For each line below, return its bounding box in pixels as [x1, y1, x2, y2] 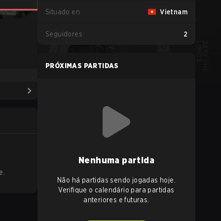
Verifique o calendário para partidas [58, 186, 175, 194]
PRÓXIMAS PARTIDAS [45, 62, 119, 70]
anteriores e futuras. [83, 196, 149, 204]
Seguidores [45, 30, 82, 38]
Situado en [45, 8, 80, 16]
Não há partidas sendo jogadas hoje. [57, 176, 176, 184]
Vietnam [160, 8, 187, 16]
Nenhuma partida [78, 155, 154, 165]
